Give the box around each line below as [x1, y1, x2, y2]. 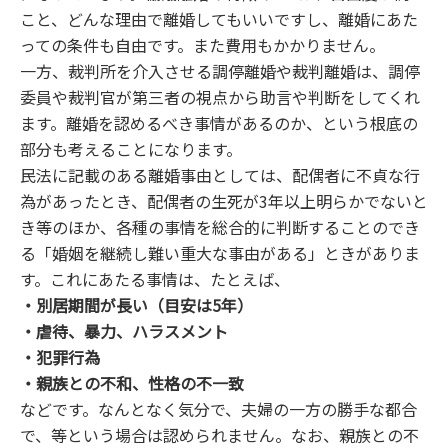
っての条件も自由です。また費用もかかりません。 [20, 33, 385, 58]
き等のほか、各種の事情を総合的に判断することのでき [20, 215, 420, 240]
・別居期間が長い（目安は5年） [20, 293, 253, 318]
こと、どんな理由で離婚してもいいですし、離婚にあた [20, 7, 418, 32]
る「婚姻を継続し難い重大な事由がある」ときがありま [20, 241, 420, 266]
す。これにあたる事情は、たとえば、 [20, 267, 290, 292]
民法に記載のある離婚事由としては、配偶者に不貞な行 [20, 163, 420, 188]
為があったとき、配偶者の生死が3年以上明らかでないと [20, 189, 428, 214]
